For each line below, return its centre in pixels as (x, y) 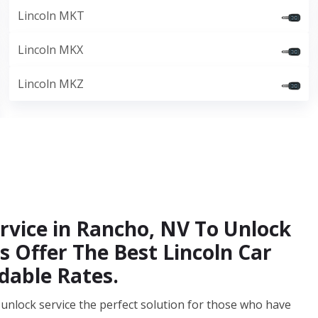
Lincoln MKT (51, 16)
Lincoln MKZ (51, 84)
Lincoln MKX (51, 50)
